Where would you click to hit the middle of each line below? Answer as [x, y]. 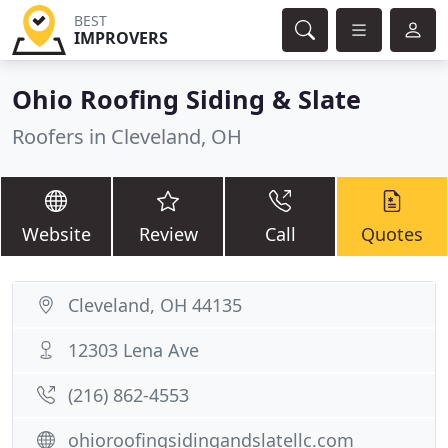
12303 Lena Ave [133, 350]
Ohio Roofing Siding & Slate [186, 99]
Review [168, 234]
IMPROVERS [120, 38]
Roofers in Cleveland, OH [127, 136]
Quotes [392, 234]
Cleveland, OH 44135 [155, 305]
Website [56, 234]
